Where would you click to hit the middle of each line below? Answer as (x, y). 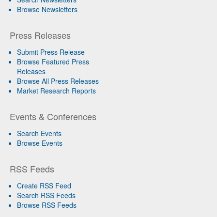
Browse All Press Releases (58, 81)
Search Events (39, 133)
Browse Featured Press (53, 61)
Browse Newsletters (47, 9)
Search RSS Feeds (46, 195)
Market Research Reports (56, 90)
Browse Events (40, 143)
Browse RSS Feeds (47, 205)
